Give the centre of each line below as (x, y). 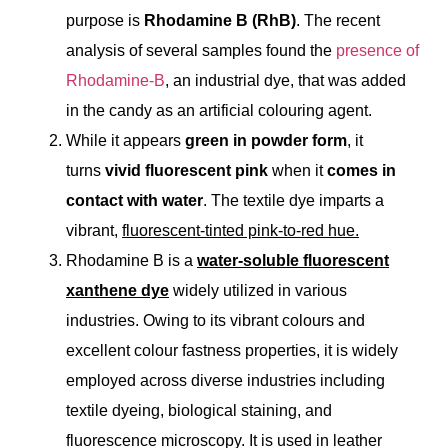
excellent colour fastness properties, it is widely (232, 350)
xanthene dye (117, 290)
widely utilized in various (258, 290)
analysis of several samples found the (201, 50)
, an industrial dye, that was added (285, 80)
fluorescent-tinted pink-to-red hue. (240, 230)
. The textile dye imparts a (293, 200)
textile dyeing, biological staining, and (199, 410)
